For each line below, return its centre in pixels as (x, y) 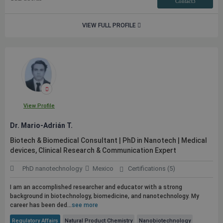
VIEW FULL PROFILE (110, 25)
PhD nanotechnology (52, 168)
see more (85, 205)
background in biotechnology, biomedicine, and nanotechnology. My (105, 196)
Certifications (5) (151, 168)
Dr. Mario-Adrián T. (41, 125)
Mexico (103, 168)
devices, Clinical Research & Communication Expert (93, 150)
